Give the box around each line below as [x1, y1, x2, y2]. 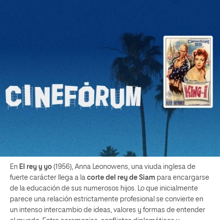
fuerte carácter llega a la [10, 174, 87, 181]
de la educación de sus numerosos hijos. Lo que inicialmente [10, 185, 198, 192]
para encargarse [155, 174, 209, 181]
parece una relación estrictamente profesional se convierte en [10, 196, 203, 203]
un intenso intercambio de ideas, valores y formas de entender [10, 207, 205, 214]
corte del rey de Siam [87, 174, 155, 181]
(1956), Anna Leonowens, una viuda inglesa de [52, 164, 195, 170]
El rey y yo [19, 164, 52, 170]
